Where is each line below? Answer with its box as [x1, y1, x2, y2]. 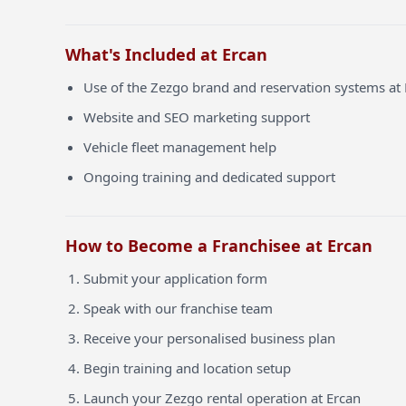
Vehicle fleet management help [83, 138, 276, 156]
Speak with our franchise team [83, 299, 273, 317]
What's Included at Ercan [65, 43, 267, 65]
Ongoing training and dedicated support [83, 168, 335, 186]
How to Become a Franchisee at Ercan [65, 235, 372, 256]
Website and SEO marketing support [83, 108, 310, 126]
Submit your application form [83, 269, 267, 287]
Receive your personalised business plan [83, 329, 335, 347]
